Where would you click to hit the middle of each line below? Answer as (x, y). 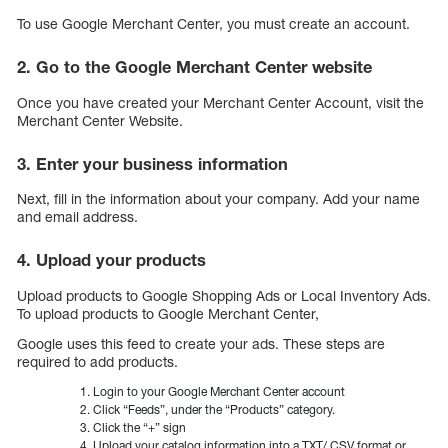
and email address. (77, 217)
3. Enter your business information (152, 163)
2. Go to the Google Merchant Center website (194, 67)
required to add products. (97, 361)
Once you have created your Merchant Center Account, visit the (220, 102)
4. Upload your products (111, 260)
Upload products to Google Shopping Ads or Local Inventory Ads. (224, 295)
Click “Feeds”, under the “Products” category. (214, 409)
